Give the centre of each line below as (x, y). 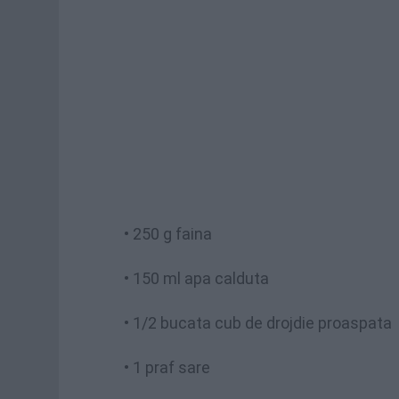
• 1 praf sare (167, 367)
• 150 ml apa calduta (196, 278)
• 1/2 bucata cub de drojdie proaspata (258, 323)
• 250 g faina (168, 234)
